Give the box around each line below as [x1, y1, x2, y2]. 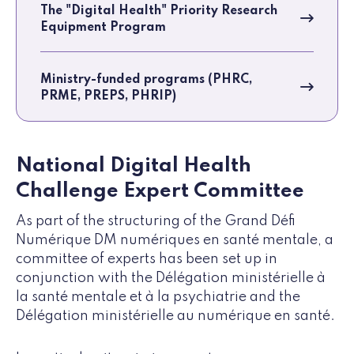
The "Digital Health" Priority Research [40, 5, 277, 18]
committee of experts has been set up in [16, 252, 277, 267]
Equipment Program [40, 21, 166, 35]
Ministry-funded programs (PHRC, [40, 73, 252, 87]
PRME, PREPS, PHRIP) [40, 90, 176, 104]
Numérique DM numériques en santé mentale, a [16, 233, 333, 248]
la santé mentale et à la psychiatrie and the [16, 290, 300, 305]
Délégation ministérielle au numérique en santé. [16, 309, 335, 324]
